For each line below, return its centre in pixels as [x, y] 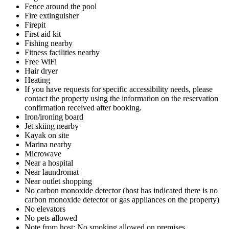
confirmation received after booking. [83, 107]
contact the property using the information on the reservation [121, 98]
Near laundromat [52, 172]
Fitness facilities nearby [62, 52]
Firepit [35, 25]
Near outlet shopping [58, 181]
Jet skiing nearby [52, 126]
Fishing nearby [49, 43]
